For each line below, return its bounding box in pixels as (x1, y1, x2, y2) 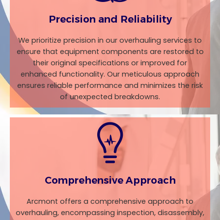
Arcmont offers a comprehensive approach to (27, 196, 193, 207)
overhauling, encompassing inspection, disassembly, (16, 208, 204, 218)
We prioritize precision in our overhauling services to (18, 35, 202, 46)
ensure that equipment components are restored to (16, 47, 204, 57)
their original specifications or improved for (33, 58, 187, 68)
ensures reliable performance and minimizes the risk (17, 81, 203, 91)
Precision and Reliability (48, 13, 172, 26)
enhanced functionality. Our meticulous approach (21, 69, 199, 80)
